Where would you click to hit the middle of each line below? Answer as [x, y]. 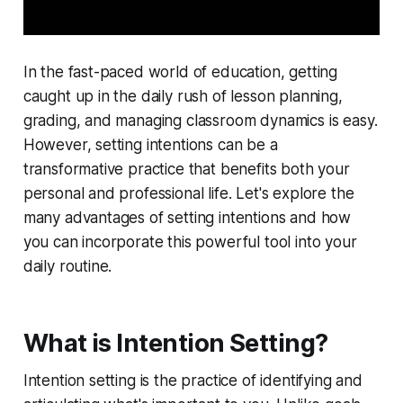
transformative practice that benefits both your [186, 170]
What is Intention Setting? [175, 344]
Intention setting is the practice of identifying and [193, 381]
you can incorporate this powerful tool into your [190, 242]
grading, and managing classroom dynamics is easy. [200, 121]
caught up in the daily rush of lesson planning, [183, 97]
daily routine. [67, 267]
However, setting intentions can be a [150, 145]
